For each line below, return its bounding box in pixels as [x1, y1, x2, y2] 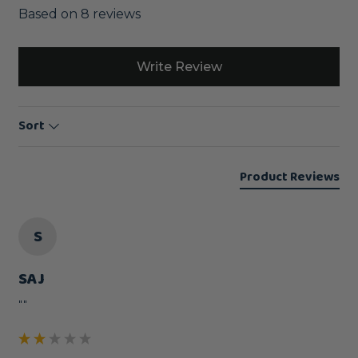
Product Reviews [240, 167, 340, 188]
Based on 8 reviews [18, 6, 141, 22]
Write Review [136, 58, 222, 74]
